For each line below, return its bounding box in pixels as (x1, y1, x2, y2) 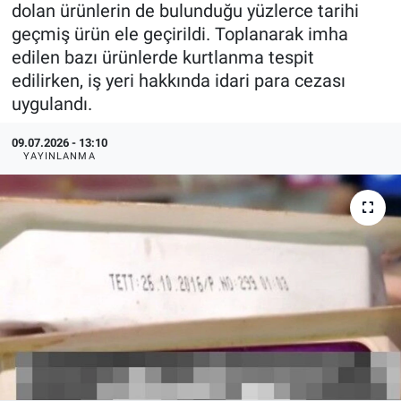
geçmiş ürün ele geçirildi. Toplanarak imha (11, 22, 348, 45)
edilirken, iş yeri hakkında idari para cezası (11, 69, 346, 91)
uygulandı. (11, 92, 92, 115)
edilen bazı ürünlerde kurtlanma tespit (11, 46, 314, 68)
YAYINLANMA (22, 149, 96, 162)
